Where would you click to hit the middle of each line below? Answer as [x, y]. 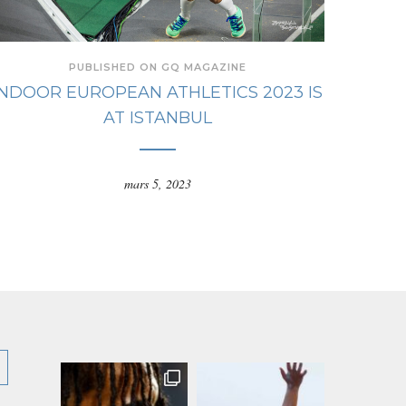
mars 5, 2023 [157, 184]
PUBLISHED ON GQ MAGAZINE [157, 68]
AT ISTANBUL [157, 118]
